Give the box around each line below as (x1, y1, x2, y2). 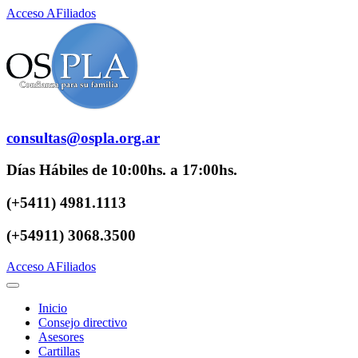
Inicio (38, 300, 67, 315)
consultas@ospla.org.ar (6, 129, 160, 146)
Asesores (38, 329, 84, 344)
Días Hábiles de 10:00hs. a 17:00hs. (6, 161, 237, 179)
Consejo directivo (38, 315, 127, 329)
